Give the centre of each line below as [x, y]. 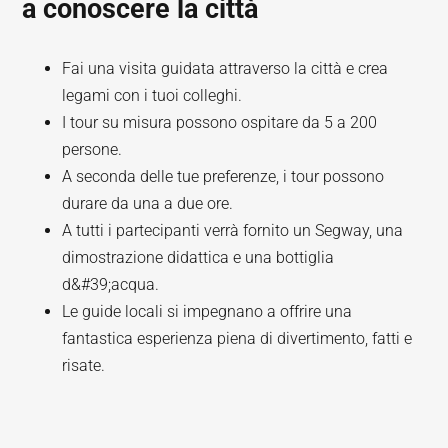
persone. [92, 149]
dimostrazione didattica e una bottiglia [198, 257]
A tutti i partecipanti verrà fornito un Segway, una [233, 230]
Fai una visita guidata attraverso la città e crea [225, 68]
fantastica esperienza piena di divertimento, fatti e [237, 338]
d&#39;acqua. [111, 284]
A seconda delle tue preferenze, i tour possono [223, 176]
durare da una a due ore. [148, 203]
